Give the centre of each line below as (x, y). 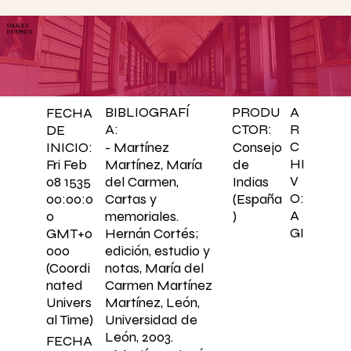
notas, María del (155, 268)
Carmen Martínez (159, 285)
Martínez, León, (153, 302)
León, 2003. (139, 337)
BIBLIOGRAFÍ (147, 112)
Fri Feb (66, 165)
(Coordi (68, 268)
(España (257, 199)
